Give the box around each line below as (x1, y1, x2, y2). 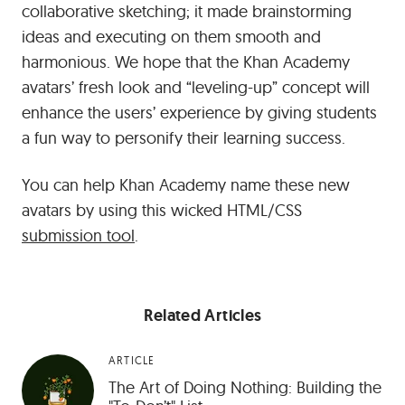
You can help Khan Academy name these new (22, 174, 350, 195)
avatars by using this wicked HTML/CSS (22, 200, 302, 221)
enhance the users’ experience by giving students (22, 102, 377, 123)
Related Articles (143, 305, 262, 326)
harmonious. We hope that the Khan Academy (22, 52, 350, 72)
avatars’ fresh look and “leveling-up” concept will (22, 77, 370, 98)
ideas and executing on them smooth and (22, 26, 321, 47)
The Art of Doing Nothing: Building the (108, 377, 381, 398)
